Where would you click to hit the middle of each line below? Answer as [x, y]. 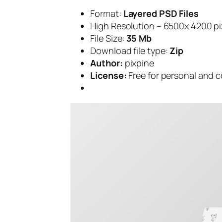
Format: [106, 13]
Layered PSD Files [160, 13]
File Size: [109, 38]
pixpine [138, 63]
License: [109, 75]
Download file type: [129, 50]
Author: [107, 63]
